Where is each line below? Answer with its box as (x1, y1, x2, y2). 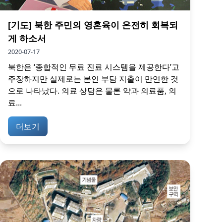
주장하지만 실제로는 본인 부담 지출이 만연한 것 (8, 73, 178, 84)
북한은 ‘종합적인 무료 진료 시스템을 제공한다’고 (8, 61, 179, 72)
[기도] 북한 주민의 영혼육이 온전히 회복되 (8, 18, 178, 31)
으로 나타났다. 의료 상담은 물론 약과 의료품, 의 (8, 85, 176, 96)
